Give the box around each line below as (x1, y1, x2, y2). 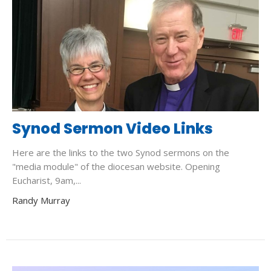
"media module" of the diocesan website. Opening (12, 160, 220, 173)
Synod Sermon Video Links (12, 119, 213, 139)
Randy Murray (12, 194, 70, 207)
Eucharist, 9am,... (12, 174, 81, 187)
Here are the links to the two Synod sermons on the (12, 146, 229, 159)
